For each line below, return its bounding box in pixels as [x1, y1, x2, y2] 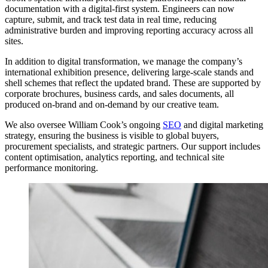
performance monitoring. [5, 162, 98, 173]
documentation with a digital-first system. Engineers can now [5, 3, 234, 14]
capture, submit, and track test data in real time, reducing [5, 14, 217, 25]
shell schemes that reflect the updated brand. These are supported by [5, 77, 261, 88]
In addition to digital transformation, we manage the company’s [5, 56, 242, 66]
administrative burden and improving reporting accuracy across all [5, 25, 253, 35]
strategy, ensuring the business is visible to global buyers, [5, 130, 219, 141]
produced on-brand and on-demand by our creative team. [5, 99, 219, 109]
